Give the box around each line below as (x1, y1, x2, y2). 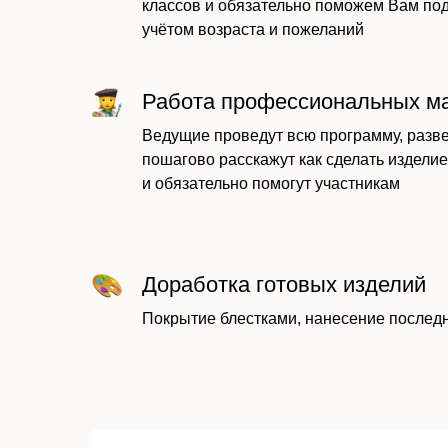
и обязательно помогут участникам (142, 175, 400, 192)
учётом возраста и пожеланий (142, 21, 364, 38)
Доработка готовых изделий (142, 272, 426, 297)
